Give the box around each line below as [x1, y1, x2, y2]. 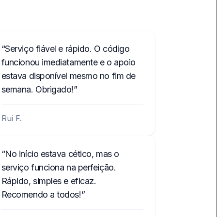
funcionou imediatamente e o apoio [1, 57, 136, 67]
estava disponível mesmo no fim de [1, 71, 136, 81]
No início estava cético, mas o [5, 149, 119, 159]
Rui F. [1, 113, 22, 123]
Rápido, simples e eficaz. [1, 176, 96, 186]
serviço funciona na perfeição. [1, 162, 116, 172]
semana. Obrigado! [1, 84, 74, 94]
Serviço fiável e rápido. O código [5, 44, 130, 54]
